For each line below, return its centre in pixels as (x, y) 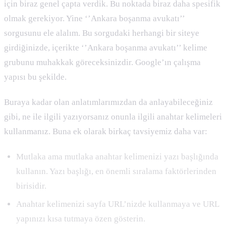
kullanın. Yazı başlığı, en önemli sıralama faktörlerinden (116, 172)
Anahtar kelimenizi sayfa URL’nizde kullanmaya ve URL (118, 204)
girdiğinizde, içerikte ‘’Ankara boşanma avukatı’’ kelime (106, 47)
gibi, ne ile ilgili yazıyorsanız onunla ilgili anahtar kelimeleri (113, 117)
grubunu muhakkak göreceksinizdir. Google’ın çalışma (102, 62)
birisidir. (31, 186)
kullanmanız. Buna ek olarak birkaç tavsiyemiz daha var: (107, 131)
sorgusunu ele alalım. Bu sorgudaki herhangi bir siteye (102, 33)
